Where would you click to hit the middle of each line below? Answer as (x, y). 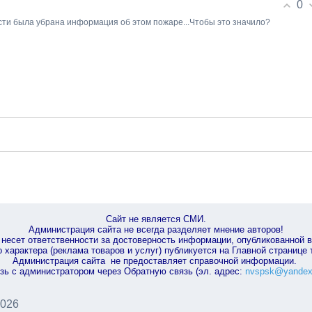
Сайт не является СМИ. (156, 219)
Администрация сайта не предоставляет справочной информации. (156, 261)
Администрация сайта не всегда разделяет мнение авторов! (156, 229)
